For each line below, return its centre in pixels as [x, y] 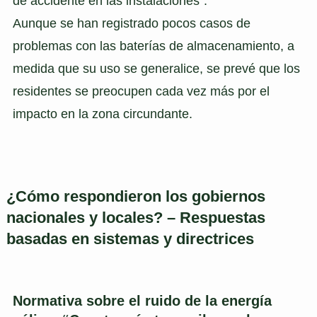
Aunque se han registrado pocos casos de [131, 23]
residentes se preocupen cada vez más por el [141, 91]
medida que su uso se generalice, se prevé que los [156, 68]
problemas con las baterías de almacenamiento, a [153, 46]
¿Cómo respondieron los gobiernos [136, 196]
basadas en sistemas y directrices [130, 239]
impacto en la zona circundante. [102, 114]
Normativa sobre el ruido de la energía [142, 300]
